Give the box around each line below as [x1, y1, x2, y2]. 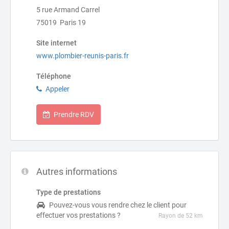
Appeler [45, 85, 70, 93]
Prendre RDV [54, 110, 94, 119]
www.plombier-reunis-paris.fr [36, 52, 129, 60]
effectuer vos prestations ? [36, 211, 121, 219]
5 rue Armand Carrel [36, 6, 100, 14]
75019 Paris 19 [36, 18, 86, 27]
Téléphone [36, 72, 71, 80]
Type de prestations [36, 188, 101, 196]
